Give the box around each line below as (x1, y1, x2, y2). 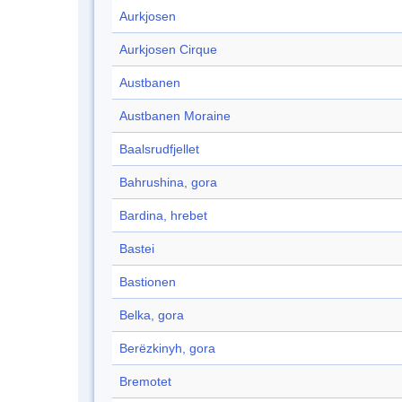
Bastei (119, 241, 154, 257)
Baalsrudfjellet (119, 142, 199, 157)
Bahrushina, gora (119, 175, 217, 190)
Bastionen (119, 275, 176, 290)
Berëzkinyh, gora (119, 341, 215, 356)
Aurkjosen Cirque (119, 42, 217, 57)
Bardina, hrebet (119, 208, 207, 223)
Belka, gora (119, 308, 184, 323)
